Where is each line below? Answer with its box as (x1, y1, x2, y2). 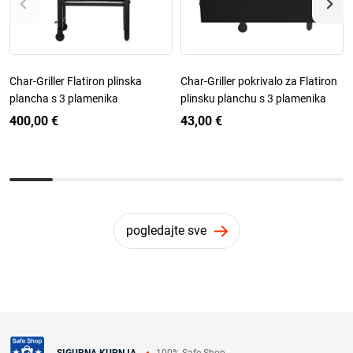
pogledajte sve (125, 222, 206, 238)
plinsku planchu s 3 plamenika (180, 91, 326, 105)
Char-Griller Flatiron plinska (9, 74, 142, 87)
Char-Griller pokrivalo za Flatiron (180, 74, 337, 87)
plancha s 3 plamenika (9, 91, 118, 105)
